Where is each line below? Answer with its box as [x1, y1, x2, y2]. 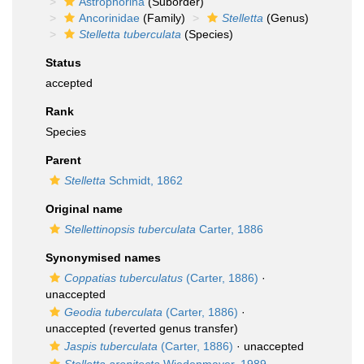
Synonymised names [45, 251, 161, 264]
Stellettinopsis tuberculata [64, 223, 196, 236]
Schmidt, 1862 [106, 174, 183, 187]
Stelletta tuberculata [79, 28, 181, 41]
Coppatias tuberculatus [64, 271, 183, 284]
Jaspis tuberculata [64, 340, 158, 353]
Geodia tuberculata [64, 305, 162, 318]
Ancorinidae [79, 11, 140, 24]
